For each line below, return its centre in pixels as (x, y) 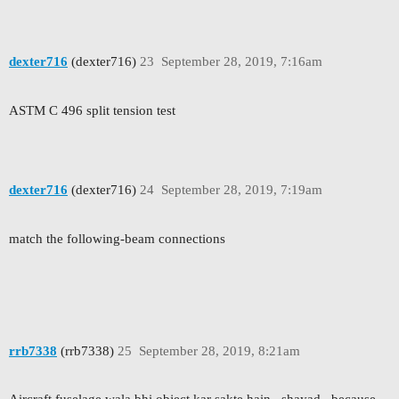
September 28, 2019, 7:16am (241, 61)
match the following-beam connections (117, 239)
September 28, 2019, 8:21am (219, 350)
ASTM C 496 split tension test (92, 110)
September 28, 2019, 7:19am (241, 190)
